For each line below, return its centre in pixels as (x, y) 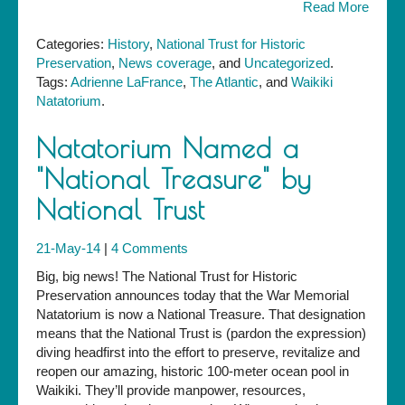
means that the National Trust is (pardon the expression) (201, 334)
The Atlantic (224, 82)
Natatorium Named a (168, 148)
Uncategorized (287, 63)
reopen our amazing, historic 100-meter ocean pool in (193, 372)
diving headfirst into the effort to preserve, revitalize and (198, 353)
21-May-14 (70, 249)
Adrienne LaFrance (127, 82)
